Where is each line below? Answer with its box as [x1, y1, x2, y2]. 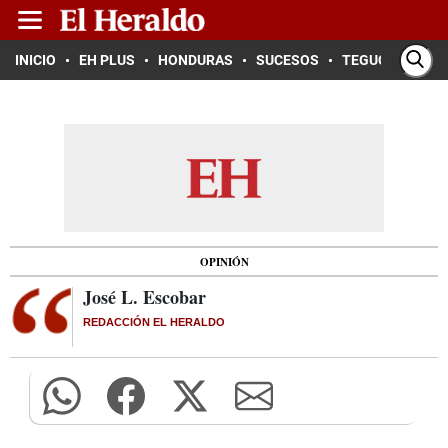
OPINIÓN [199, 253, 249, 270]
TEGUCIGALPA [342, 52, 435, 68]
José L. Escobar [83, 284, 206, 310]
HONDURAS [158, 52, 233, 68]
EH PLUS [79, 52, 135, 68]
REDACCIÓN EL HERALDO [83, 316, 225, 328]
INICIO [15, 52, 56, 68]
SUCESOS [256, 52, 319, 68]
